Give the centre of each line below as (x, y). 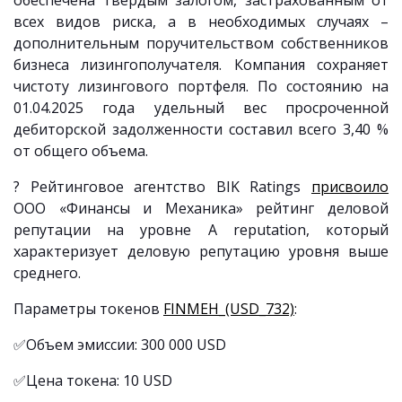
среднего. (47, 273)
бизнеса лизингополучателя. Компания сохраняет (201, 65)
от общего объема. (81, 151)
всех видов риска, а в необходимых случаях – (201, 22)
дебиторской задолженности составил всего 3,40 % (201, 129)
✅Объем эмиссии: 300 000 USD (120, 345)
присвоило (350, 187)
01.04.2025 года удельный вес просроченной (201, 108)
